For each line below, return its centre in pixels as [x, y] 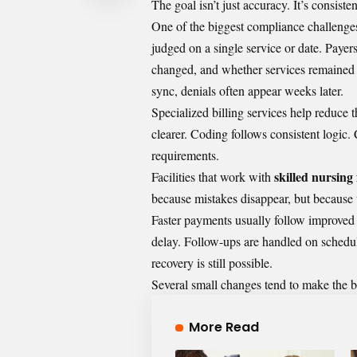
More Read [224, 328]
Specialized [182, 112]
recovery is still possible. [212, 263]
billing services [249, 112]
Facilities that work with [211, 177]
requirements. [185, 155]
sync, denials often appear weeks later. [247, 91]
